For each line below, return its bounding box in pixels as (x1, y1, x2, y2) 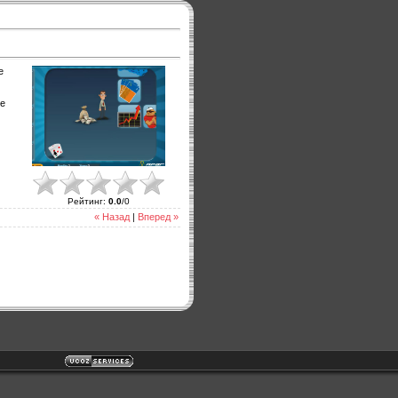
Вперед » (138, 211, 179, 223)
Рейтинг (68, 195, 103, 206)
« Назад (94, 211, 130, 223)
